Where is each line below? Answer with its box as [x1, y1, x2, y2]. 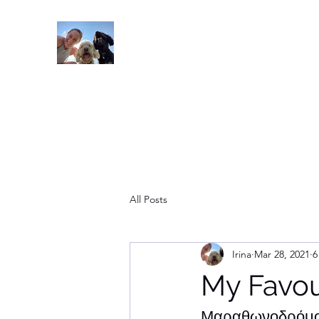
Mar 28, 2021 [254, 247, 310, 261]
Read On [125, 36, 167, 49]
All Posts [130, 192, 167, 206]
